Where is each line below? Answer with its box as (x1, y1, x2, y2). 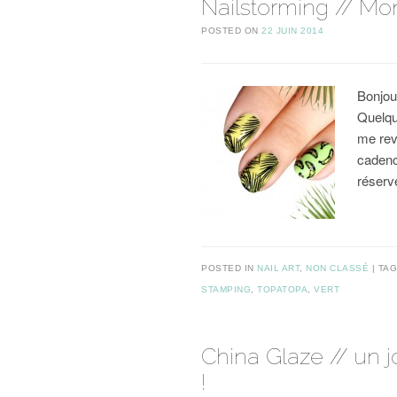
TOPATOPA (257, 284, 307, 295)
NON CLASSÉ (306, 263, 369, 274)
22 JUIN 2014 (261, 25, 323, 35)
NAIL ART (257, 263, 300, 274)
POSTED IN (201, 263, 257, 274)
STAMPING (201, 284, 251, 295)
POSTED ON (201, 25, 261, 35)
